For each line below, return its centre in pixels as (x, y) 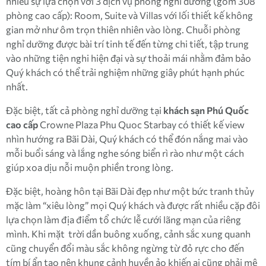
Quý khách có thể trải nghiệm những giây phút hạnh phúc (125, 72)
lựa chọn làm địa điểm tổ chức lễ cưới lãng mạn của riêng (123, 219)
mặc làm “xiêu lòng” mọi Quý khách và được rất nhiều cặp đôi (133, 205)
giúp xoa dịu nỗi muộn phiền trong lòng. (90, 167)
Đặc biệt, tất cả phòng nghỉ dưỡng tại (85, 110)
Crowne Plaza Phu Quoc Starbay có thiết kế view (141, 124)
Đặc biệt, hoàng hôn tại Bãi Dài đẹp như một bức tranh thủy (130, 191)
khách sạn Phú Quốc (206, 110)
